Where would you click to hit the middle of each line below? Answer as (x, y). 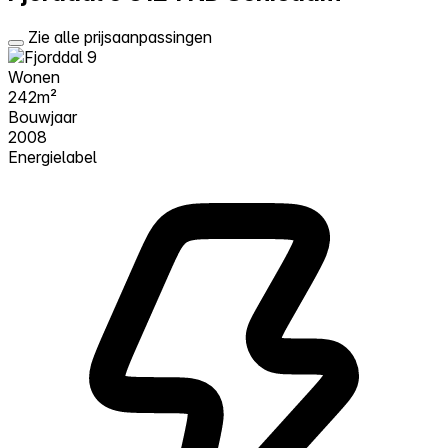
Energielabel (52, 156)
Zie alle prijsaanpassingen (120, 36)
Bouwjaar (42, 116)
